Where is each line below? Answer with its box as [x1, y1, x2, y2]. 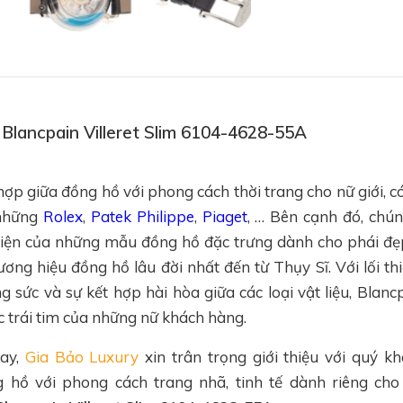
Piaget [201, 207, 247, 227]
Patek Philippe [90, 207, 194, 227]
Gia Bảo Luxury [24, 347, 139, 367]
